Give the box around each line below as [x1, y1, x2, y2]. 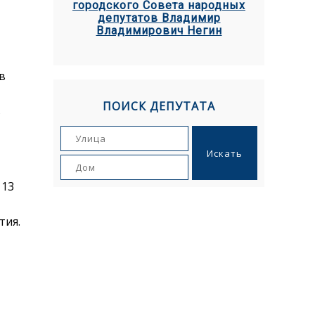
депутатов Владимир [97, 11, 221, 25]
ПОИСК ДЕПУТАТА [103, 98, 215, 114]
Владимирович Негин [96, 24, 222, 37]
